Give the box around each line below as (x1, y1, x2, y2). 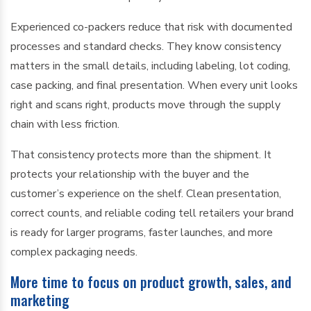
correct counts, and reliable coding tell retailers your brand (10, 205, 294, 221)
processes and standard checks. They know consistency (10, 39, 281, 54)
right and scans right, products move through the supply (10, 97, 280, 112)
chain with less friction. (10, 117, 119, 132)
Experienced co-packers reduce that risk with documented (10, 19, 292, 35)
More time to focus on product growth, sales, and (10, 271, 292, 292)
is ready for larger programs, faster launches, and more (10, 225, 273, 240)
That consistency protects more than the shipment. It (10, 147, 271, 162)
